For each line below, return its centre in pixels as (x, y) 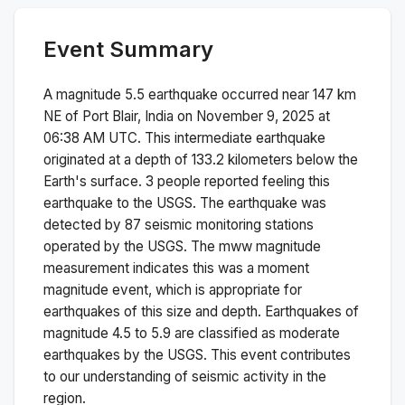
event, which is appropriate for (205, 289)
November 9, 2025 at (263, 116)
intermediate (213, 137)
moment (283, 268)
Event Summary (128, 49)
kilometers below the (291, 159)
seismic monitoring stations (227, 224)
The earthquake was (263, 202)
